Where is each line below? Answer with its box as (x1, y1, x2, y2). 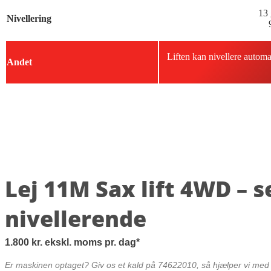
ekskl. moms (45, 237, 102, 248)
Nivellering (7, 13, 51, 24)
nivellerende (5, 204, 146, 234)
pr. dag (102, 237, 136, 248)
